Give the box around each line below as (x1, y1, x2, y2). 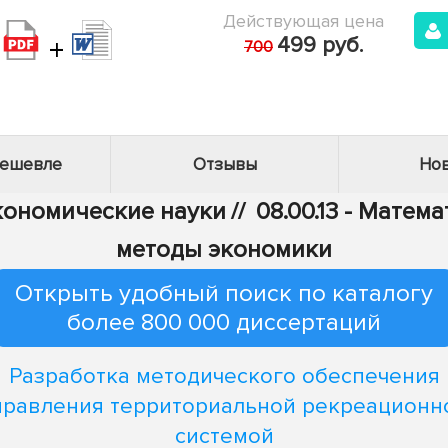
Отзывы (192, 154, 257, 175)
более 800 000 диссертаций (67, 308, 381, 337)
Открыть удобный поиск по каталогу (15, 279, 433, 308)
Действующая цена (223, 10, 384, 32)
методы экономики (116, 235, 332, 264)
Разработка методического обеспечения (8, 362, 440, 390)
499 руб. (277, 32, 363, 59)
